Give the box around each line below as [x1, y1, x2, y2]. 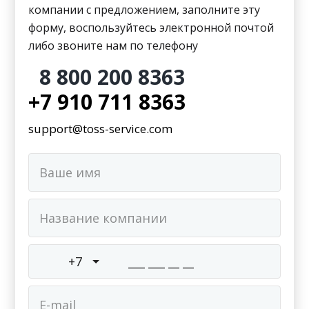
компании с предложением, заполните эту [28, 2, 260, 17]
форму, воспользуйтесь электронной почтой [28, 20, 274, 35]
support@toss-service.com [28, 121, 172, 137]
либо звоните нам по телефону [28, 38, 198, 53]
